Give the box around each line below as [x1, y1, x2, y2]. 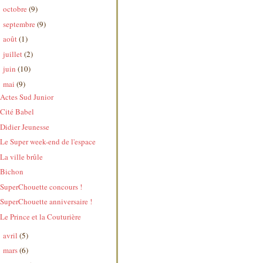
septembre [2, 18, 37, 29]
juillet [2, 48, 24, 59]
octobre [2, 4, 29, 15]
